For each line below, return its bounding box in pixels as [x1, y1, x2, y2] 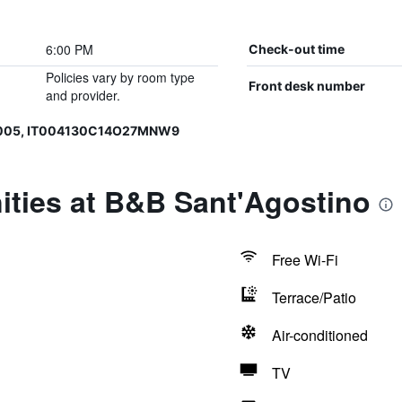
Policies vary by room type [45, 68, 195, 86]
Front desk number [248, 78, 365, 93]
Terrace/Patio [271, 287, 356, 308]
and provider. [45, 86, 120, 104]
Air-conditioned [271, 325, 368, 345]
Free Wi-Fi [271, 249, 338, 270]
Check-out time [248, 41, 345, 57]
